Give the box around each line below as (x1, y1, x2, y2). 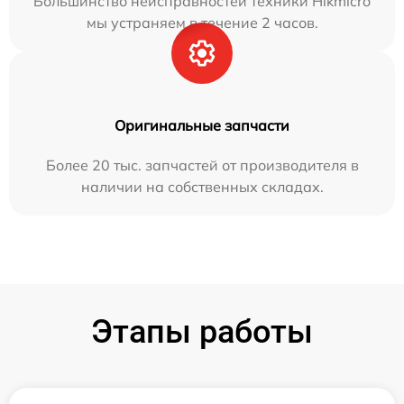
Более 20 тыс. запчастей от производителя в (45, 155, 359, 174)
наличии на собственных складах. (80, 177, 324, 196)
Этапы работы (91, 312, 313, 351)
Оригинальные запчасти (115, 115, 289, 134)
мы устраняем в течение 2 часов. (86, 13, 318, 32)
